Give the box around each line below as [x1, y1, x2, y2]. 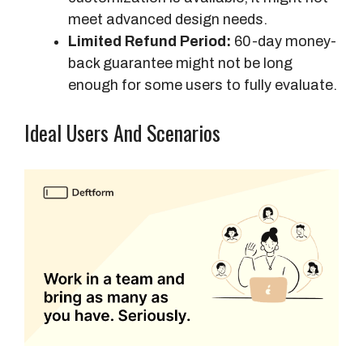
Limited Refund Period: [68, 32, 231, 49]
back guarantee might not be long [68, 54, 293, 71]
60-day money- [231, 32, 336, 49]
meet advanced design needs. [68, 11, 267, 28]
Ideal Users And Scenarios [24, 116, 220, 148]
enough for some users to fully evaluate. [68, 76, 337, 93]
